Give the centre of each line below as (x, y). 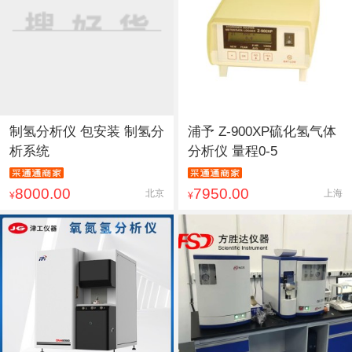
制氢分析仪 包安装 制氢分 (86, 131)
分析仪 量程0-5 (232, 151)
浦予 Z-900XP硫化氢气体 (262, 131)
